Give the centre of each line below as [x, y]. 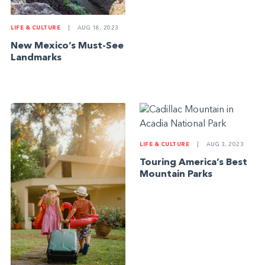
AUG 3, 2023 [224, 144]
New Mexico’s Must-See [67, 46]
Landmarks [36, 58]
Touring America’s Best [194, 162]
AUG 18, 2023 [97, 28]
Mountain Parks [176, 174]
